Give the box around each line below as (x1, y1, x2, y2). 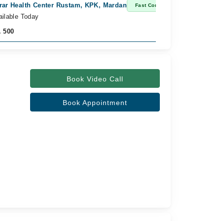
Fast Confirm (135, 2, 168, 8)
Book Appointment (62, 99, 127, 107)
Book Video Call (66, 75, 123, 83)
